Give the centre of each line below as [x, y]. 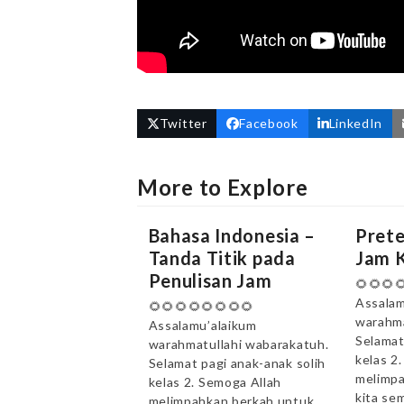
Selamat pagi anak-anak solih [237, 363]
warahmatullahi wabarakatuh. [239, 344]
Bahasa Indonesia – [232, 235]
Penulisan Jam [210, 280]
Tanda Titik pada [222, 257]
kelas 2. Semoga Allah [215, 381]
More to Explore [223, 187]
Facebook [269, 124]
